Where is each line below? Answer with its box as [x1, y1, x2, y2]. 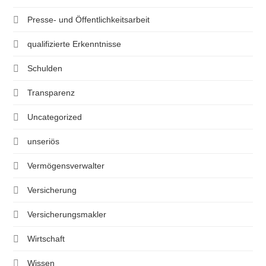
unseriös [27, 137, 60, 147]
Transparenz [27, 88, 75, 98]
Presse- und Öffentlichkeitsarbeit [27, 15, 150, 25]
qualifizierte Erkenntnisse [27, 39, 122, 49]
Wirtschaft [27, 234, 65, 244]
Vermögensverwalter [27, 161, 105, 171]
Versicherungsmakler [27, 210, 107, 220]
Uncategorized [27, 112, 83, 122]
